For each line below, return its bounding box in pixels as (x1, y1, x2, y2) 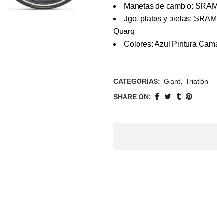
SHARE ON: (113, 93, 151, 101)
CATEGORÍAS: (113, 77, 162, 85)
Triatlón (186, 77, 208, 85)
